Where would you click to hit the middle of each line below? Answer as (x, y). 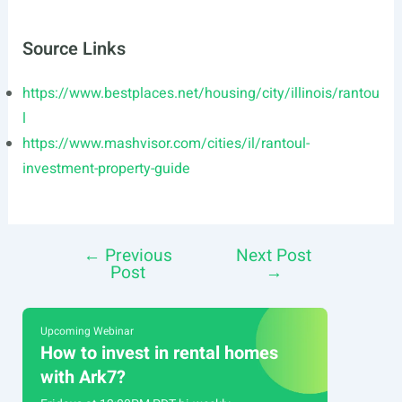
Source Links (74, 49)
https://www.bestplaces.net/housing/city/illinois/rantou (201, 94)
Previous (137, 256)
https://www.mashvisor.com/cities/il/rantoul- (166, 144)
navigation (88, 283)
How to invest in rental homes (159, 354)
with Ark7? (83, 378)
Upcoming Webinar (87, 332)
